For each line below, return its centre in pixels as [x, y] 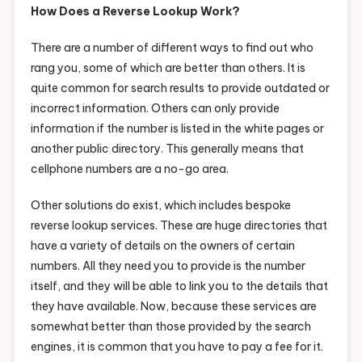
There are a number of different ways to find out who [172, 48]
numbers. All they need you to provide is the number [168, 266]
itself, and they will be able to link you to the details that [179, 286]
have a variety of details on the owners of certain [162, 246]
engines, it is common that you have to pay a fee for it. [177, 347]
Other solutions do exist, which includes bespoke [160, 206]
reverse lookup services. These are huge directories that [179, 226]
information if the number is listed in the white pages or [177, 129]
